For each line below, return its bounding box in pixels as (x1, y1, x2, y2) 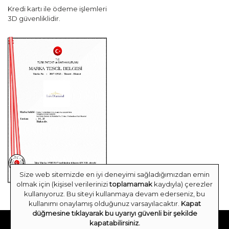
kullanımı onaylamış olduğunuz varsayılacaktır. (28, 199, 181, 208)
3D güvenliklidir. (8, 14, 60, 23)
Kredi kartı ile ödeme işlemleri (8, 5, 107, 13)
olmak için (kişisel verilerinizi (16, 180, 109, 188)
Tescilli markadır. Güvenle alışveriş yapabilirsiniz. (37, 218, 192, 226)
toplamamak (109, 180, 152, 188)
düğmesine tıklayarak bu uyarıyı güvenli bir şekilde (32, 209, 197, 217)
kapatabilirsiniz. (89, 219, 140, 227)
